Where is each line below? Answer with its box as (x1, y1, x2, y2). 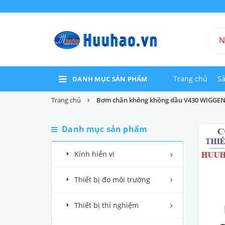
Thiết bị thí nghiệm (74, 200, 139, 210)
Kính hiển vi (74, 149, 115, 159)
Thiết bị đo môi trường (74, 175, 150, 184)
